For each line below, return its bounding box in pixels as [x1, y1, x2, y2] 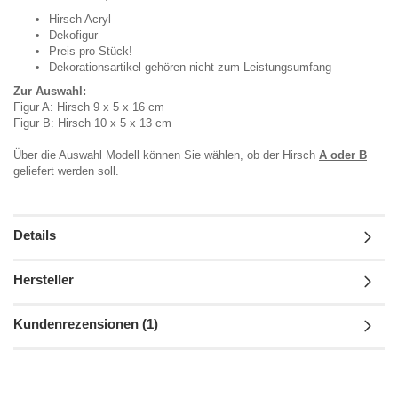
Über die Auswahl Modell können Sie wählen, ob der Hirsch [13, 147, 319, 162]
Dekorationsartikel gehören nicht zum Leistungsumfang [49, 60, 331, 74]
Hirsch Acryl [49, 12, 111, 26]
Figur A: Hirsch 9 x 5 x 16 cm [13, 99, 164, 114]
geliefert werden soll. [13, 163, 119, 178]
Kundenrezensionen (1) [13, 315, 158, 331]
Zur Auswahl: [13, 84, 86, 98]
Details [13, 227, 56, 243]
